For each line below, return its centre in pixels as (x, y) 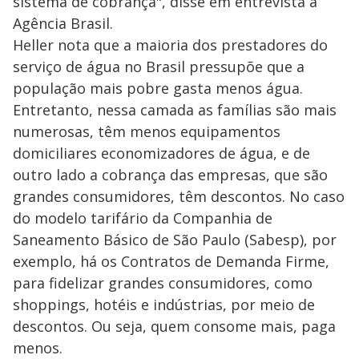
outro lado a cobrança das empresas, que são (170, 175)
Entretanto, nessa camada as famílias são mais (175, 110)
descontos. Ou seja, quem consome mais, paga (174, 326)
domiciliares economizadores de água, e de (161, 153)
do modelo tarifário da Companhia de (143, 218)
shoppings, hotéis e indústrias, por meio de (164, 305)
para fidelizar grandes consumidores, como (163, 283)
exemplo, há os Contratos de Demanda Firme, (171, 261)
